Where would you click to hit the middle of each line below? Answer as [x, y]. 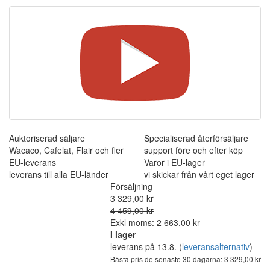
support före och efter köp [193, 150]
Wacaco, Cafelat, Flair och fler [66, 150]
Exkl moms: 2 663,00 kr [155, 222]
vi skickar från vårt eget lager [199, 174]
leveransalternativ [216, 246]
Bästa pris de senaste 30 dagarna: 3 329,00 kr [186, 259]
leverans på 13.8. [145, 246]
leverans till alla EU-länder [59, 174]
